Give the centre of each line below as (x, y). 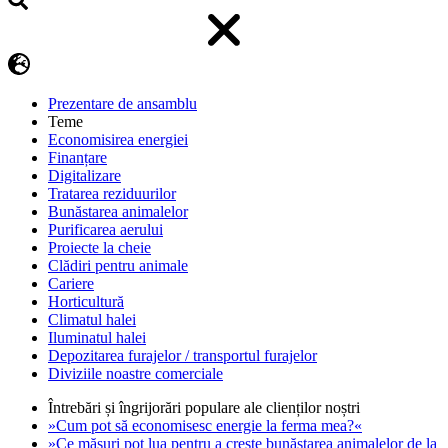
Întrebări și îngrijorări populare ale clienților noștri (204, 408)
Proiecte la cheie (99, 248)
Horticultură (86, 302)
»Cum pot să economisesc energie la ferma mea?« (205, 426)
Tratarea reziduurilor (112, 194)
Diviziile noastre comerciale (135, 374)
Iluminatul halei (97, 338)
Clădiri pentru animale (118, 266)
